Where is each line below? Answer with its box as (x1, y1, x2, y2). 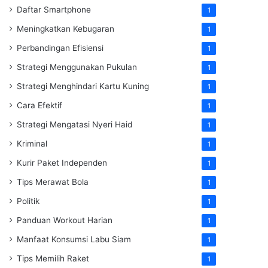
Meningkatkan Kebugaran (17, 24, 114, 33)
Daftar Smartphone (17, 5, 91, 14)
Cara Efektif (17, 100, 62, 110)
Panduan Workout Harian (17, 215, 112, 225)
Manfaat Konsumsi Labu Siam (17, 234, 131, 244)
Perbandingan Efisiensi (17, 43, 103, 53)
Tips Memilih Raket (17, 254, 89, 263)
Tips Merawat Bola (17, 177, 89, 187)
